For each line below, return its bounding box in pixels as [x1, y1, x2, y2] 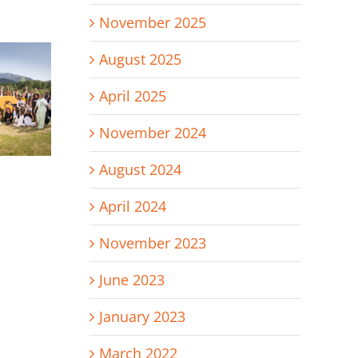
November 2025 [98, 13, 206, 33]
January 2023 [98, 307, 185, 327]
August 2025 [98, 50, 181, 70]
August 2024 [98, 160, 181, 180]
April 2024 [98, 197, 166, 217]
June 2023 [98, 270, 165, 290]
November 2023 [98, 233, 206, 253]
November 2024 [98, 123, 206, 143]
